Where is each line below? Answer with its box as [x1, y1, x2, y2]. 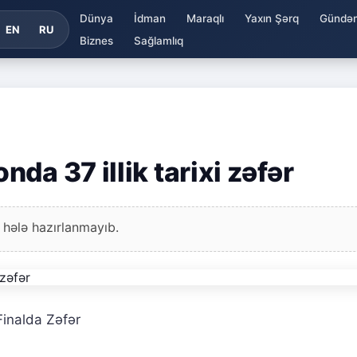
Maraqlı [186, 11, 224, 25]
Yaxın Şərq [244, 11, 299, 25]
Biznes [79, 33, 113, 47]
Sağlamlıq [133, 33, 183, 47]
